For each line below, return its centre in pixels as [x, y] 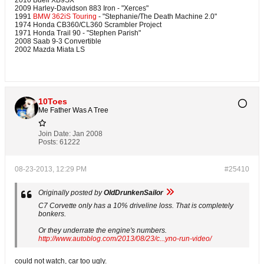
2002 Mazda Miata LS [50, 50]
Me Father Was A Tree [73, 110]
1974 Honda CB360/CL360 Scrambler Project [88, 25]
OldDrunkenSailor [133, 193]
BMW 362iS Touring [65, 17]
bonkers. [52, 214]
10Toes [53, 102]
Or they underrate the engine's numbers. [103, 231]
